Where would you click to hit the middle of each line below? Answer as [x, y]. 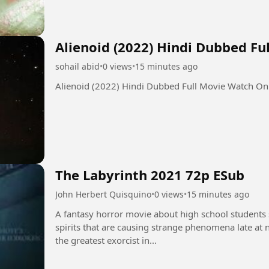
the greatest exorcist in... [106, 240]
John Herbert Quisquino [103, 195]
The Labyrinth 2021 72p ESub [150, 175]
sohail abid [77, 66]
